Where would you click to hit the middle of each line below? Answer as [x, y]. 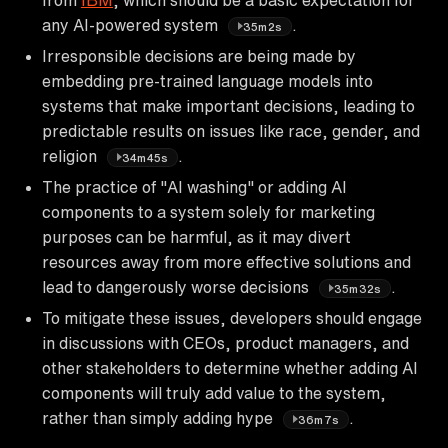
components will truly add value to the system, [214, 392]
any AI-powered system [132, 24]
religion [71, 155]
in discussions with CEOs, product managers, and [225, 342]
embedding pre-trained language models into [207, 80]
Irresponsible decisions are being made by [199, 55]
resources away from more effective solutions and [226, 261]
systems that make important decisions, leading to [228, 105]
